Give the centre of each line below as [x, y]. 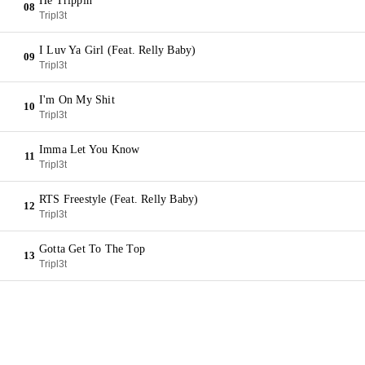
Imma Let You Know [90, 150]
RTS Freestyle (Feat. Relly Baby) [119, 199]
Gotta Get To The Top [92, 249]
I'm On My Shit [77, 100]
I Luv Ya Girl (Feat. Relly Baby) [118, 50]
